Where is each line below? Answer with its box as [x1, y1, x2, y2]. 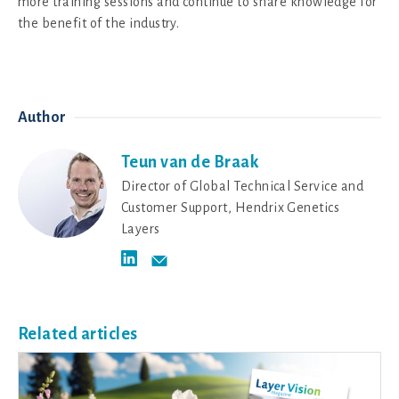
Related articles [18, 324, 138, 343]
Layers [121, 221, 160, 236]
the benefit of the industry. [18, 15, 180, 30]
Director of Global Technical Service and [121, 178, 364, 193]
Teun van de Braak [121, 152, 259, 171]
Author [18, 109, 67, 126]
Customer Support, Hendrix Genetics [121, 199, 340, 215]
